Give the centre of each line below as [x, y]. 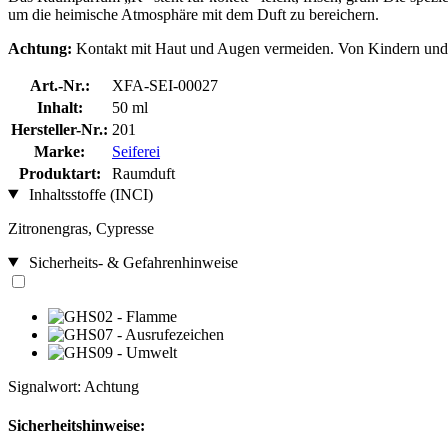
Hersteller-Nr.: [59, 129]
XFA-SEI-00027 [165, 85]
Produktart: [59, 173]
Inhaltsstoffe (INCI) [88, 194]
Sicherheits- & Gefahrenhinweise [131, 262]
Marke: [59, 151]
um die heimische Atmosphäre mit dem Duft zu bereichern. [193, 14]
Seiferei [136, 151]
